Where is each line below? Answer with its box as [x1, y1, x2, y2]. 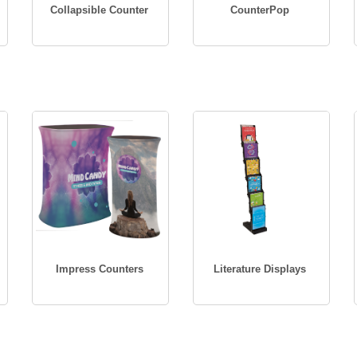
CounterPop [230, 4, 290, 16]
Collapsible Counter [50, 4, 149, 16]
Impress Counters [55, 263, 143, 275]
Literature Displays [214, 263, 307, 275]
